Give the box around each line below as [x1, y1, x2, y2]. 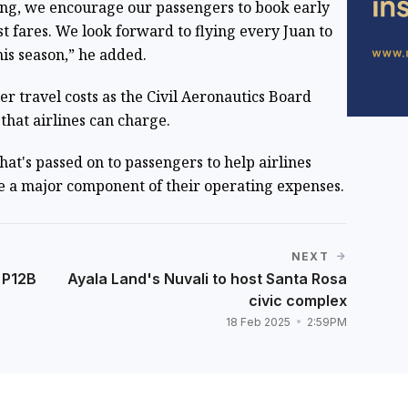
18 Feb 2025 [225, 314, 293, 329]
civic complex [248, 291, 347, 310]
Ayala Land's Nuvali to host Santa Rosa [66, 269, 347, 288]
